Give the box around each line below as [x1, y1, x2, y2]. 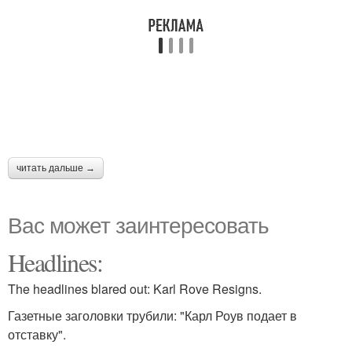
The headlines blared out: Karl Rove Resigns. [8, 280, 271, 298]
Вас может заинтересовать [8, 208, 269, 240]
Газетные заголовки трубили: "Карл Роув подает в [8, 306, 297, 324]
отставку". [8, 325, 66, 343]
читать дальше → [16, 163, 95, 174]
